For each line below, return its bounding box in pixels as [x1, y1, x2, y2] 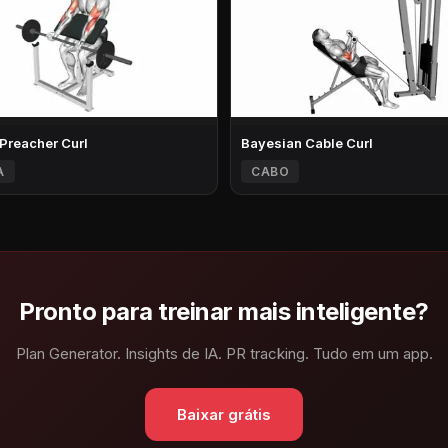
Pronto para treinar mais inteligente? [19, 297, 429, 326]
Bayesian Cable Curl [241, 135, 373, 151]
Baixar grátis [177, 405, 271, 424]
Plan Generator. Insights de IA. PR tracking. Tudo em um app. [15, 344, 433, 363]
